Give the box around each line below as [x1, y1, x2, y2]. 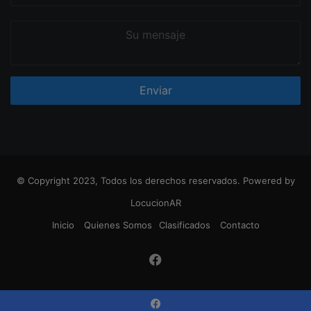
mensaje [10, 36, 47, 48]
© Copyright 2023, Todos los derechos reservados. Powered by [16, 174, 295, 186]
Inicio [51, 219, 74, 230]
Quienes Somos [83, 219, 152, 230]
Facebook [162, 251, 220, 267]
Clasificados [158, 219, 210, 230]
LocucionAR [130, 196, 181, 208]
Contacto [219, 219, 260, 230]
